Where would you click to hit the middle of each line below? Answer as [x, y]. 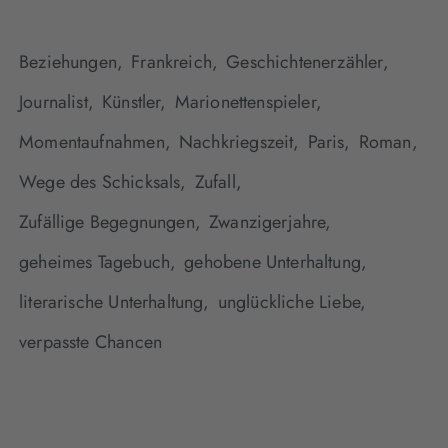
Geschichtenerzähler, [307, 62]
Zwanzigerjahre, [270, 222]
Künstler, [134, 102]
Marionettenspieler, [248, 102]
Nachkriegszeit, [239, 142]
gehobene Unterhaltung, [276, 262]
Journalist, [56, 102]
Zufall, [218, 182]
